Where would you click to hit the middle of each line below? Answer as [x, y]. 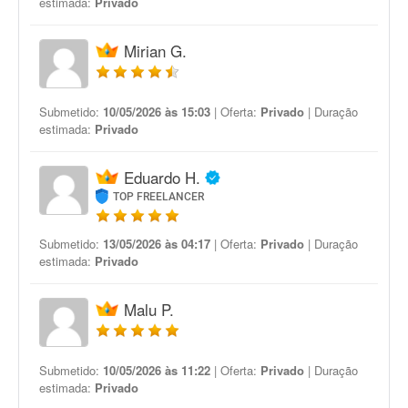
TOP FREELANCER [159, 197]
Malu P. [149, 309]
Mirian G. [155, 51]
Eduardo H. [162, 177]
